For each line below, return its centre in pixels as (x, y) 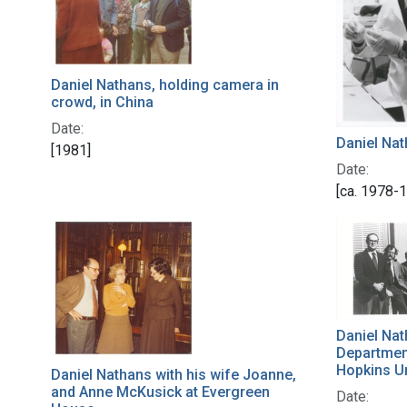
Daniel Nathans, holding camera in (165, 84)
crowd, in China (102, 102)
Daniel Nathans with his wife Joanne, (174, 375)
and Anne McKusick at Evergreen (160, 392)
